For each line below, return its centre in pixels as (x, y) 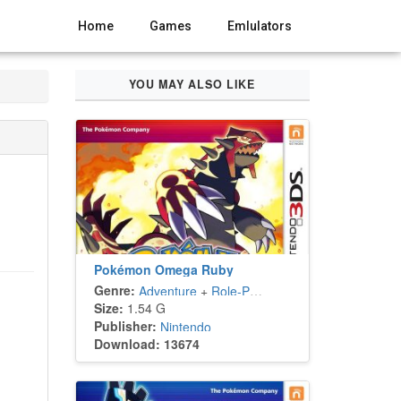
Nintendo (185, 327)
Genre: (114, 290)
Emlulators (260, 26)
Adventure (167, 291)
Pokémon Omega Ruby (163, 269)
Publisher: (125, 326)
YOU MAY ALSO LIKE (192, 84)
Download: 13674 (146, 344)
